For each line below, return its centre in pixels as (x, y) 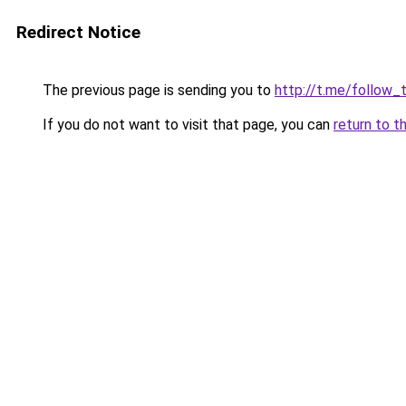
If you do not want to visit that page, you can (186, 125)
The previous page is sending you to (157, 90)
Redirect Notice (78, 32)
